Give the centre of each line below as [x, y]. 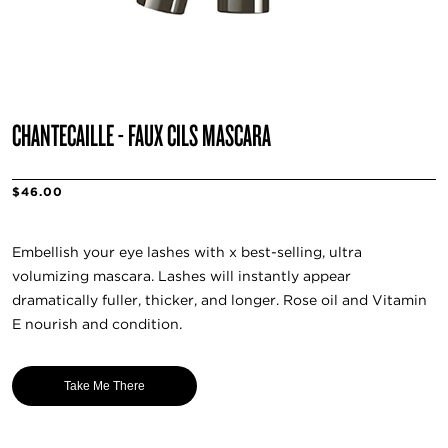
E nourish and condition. [97, 324]
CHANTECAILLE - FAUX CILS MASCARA [141, 134]
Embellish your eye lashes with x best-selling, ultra [187, 252]
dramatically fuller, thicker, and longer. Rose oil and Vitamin [219, 300]
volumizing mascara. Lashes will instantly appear [181, 276]
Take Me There [104, 385]
